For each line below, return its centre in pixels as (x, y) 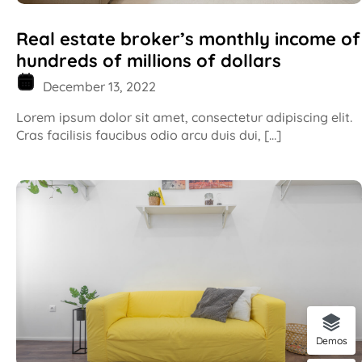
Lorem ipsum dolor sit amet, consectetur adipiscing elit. (184, 118)
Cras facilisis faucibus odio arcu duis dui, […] (149, 135)
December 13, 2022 (98, 87)
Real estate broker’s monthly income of (188, 39)
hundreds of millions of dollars (149, 61)
